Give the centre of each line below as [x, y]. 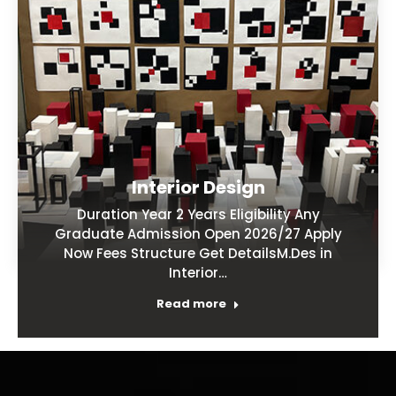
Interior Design [198, 187]
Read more [191, 303]
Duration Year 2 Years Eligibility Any [198, 214]
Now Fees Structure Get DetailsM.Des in [198, 253]
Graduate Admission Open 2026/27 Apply [198, 233]
